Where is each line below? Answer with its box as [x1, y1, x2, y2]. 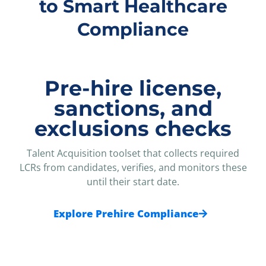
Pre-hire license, [45, 75, 221, 101]
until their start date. [87, 175, 179, 188]
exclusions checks [34, 115, 232, 141]
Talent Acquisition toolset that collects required [27, 146, 239, 160]
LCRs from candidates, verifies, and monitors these [19, 160, 247, 174]
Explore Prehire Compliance [53, 207, 199, 221]
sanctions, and [53, 95, 213, 121]
